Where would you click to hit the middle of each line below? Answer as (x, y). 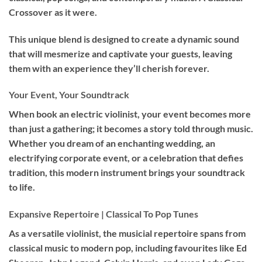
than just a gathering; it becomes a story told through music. (131, 129)
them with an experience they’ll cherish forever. (109, 68)
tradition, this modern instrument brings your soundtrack (127, 173)
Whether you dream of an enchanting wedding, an (112, 143)
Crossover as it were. (53, 12)
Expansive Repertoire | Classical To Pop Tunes (104, 214)
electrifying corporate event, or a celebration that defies (126, 158)
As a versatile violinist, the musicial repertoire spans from (127, 233)
